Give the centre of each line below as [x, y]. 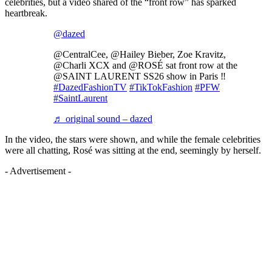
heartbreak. [26, 13]
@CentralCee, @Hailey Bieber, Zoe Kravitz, [140, 54]
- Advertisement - [38, 171]
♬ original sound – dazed [103, 118]
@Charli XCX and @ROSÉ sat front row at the [145, 65]
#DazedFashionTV [90, 87]
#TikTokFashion [161, 87]
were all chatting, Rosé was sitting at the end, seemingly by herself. [133, 150]
